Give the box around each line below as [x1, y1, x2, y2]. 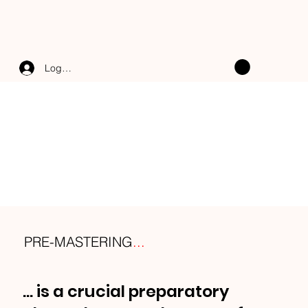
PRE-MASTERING [23, 233, 133, 251]
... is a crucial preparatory [23, 280, 230, 303]
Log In [44, 61, 73, 74]
